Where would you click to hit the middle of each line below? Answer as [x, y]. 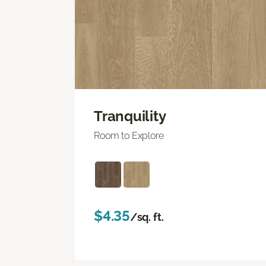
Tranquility [130, 116]
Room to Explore [129, 135]
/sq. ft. [147, 217]
